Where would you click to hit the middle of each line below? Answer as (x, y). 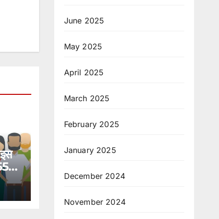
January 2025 (90, 150)
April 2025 (84, 72)
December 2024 (95, 176)
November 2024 (95, 202)
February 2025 (92, 124)
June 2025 (84, 20)
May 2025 (83, 46)
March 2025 (87, 98)
